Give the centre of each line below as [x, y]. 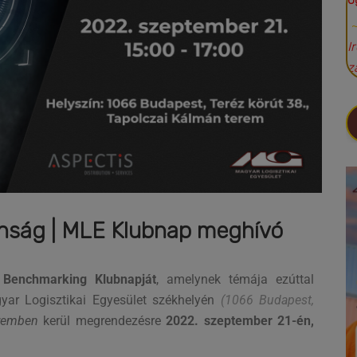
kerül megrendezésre [105, 320]
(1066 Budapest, [267, 300]
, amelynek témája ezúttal [235, 279]
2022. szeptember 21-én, [240, 320]
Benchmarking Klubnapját [80, 279]
